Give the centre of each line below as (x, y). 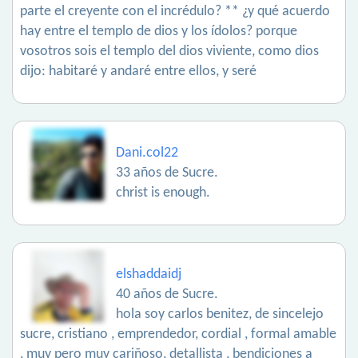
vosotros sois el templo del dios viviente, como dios (169, 52)
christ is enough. (163, 193)
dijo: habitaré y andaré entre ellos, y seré (138, 72)
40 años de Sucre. (167, 295)
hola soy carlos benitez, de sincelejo (220, 315)
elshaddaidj (149, 275)
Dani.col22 (147, 153)
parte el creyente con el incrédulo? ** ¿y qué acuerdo (175, 12)
